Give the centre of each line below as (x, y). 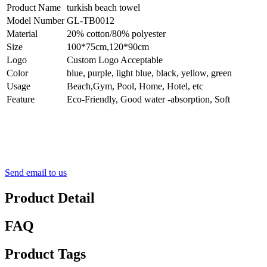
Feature (21, 100)
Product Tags (45, 254)
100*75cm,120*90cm (108, 47)
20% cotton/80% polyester (116, 34)
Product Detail (50, 198)
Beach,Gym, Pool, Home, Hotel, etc (135, 86)
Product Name (34, 8)
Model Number (35, 21)
